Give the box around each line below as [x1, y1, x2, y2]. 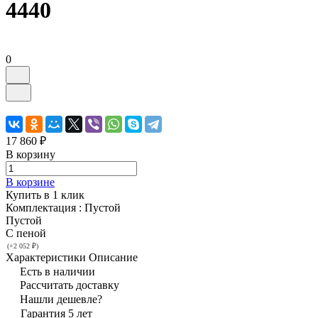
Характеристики [6, 251, 86, 263]
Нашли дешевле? [20, 292, 102, 305]
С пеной [6, 226, 46, 239]
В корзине [6, 175, 55, 188]
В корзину [6, 148, 55, 160]
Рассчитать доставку [20, 278, 119, 291]
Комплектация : [6, 201, 84, 214]
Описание [89, 251, 138, 263]
